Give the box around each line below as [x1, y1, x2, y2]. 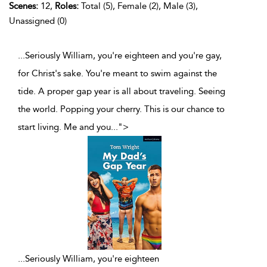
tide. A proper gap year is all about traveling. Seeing [18, 86, 225, 97]
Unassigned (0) [9, 15, 67, 27]
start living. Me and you [18, 122, 111, 133]
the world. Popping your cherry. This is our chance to [18, 104, 225, 115]
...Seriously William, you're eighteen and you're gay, [18, 50, 222, 61]
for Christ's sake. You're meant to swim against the [18, 68, 217, 79]
